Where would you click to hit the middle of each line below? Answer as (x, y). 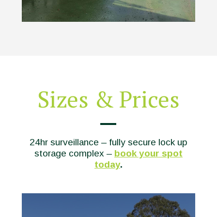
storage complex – (74, 154)
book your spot (148, 154)
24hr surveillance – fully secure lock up (108, 142)
